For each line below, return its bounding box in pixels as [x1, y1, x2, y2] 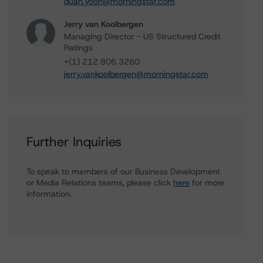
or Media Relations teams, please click [26, 177, 174, 188]
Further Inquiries [26, 133, 122, 150]
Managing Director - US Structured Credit [64, 31, 221, 42]
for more [190, 177, 225, 188]
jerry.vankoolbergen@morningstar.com [64, 69, 209, 79]
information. [26, 188, 72, 199]
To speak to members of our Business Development [26, 166, 221, 177]
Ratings [64, 42, 93, 53]
